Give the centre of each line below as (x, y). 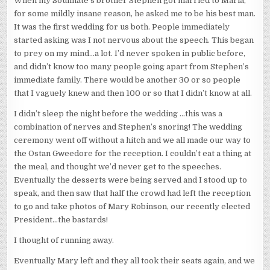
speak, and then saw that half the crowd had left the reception (133, 193)
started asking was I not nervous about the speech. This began (134, 40)
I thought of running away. (64, 240)
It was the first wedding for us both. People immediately (122, 27)
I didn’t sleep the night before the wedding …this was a (118, 114)
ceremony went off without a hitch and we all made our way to (133, 140)
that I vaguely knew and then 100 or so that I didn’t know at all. (133, 93)
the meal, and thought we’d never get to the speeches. (118, 167)
